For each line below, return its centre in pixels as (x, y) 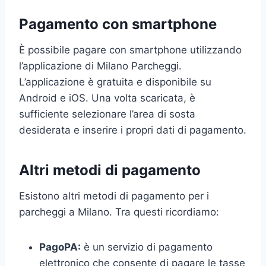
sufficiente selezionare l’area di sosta (107, 114)
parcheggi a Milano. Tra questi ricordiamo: (119, 212)
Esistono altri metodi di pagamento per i (114, 196)
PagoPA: (60, 247)
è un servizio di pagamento (147, 247)
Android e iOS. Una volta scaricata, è (107, 98)
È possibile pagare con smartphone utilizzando (130, 50)
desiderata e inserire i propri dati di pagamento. (133, 130)
